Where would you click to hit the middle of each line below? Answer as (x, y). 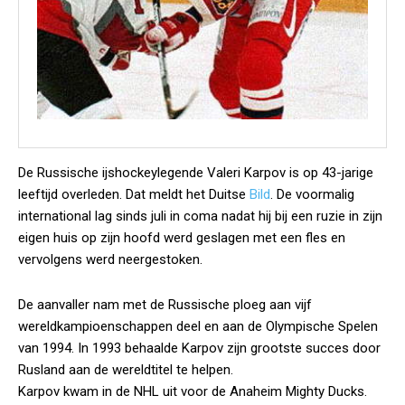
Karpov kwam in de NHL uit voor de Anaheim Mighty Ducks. (193, 391)
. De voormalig (312, 194)
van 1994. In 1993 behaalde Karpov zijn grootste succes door (199, 348)
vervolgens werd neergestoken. (110, 259)
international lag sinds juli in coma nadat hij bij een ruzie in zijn (200, 216)
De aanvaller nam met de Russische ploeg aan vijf (165, 305)
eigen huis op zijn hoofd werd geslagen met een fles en (182, 238)
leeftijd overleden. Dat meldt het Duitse (134, 194)
